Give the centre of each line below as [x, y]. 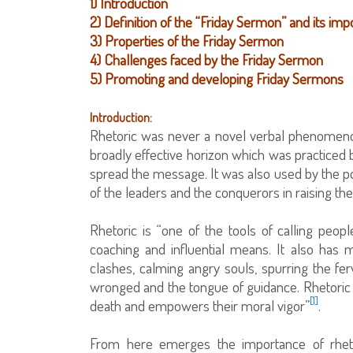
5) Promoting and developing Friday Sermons [217, 78]
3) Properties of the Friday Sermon [187, 40]
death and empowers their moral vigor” [200, 305]
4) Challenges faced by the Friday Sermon [206, 59]
